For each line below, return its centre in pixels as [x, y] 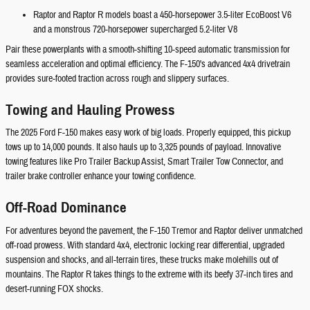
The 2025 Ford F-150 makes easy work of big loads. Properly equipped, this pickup [148, 133]
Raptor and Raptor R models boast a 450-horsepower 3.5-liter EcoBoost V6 [162, 15]
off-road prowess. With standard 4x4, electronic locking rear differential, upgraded [145, 245]
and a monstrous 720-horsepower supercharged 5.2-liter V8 [135, 29]
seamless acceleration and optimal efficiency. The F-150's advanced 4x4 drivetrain [148, 64]
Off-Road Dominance [66, 208]
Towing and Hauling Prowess [90, 110]
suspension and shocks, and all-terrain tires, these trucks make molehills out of [142, 260]
